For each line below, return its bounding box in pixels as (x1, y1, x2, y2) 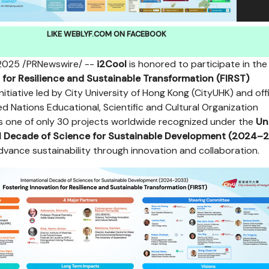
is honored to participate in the (127, 58, 267, 70)
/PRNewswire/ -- (20, 58, 94, 70)
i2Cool (94, 58, 127, 70)
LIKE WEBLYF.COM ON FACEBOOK (46, 29, 166, 39)
